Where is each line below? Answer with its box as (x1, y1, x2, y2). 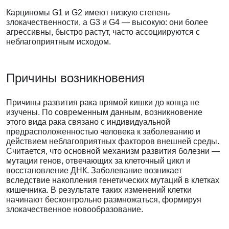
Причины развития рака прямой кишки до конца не (6, 98, 199, 107)
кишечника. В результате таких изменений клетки (6, 186, 192, 195)
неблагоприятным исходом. (6, 37, 111, 47)
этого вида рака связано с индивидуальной (6, 118, 170, 127)
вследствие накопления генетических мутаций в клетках (6, 176, 219, 185)
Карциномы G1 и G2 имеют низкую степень (6, 8, 170, 17)
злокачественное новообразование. (6, 205, 145, 214)
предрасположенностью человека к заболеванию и (6, 127, 200, 136)
